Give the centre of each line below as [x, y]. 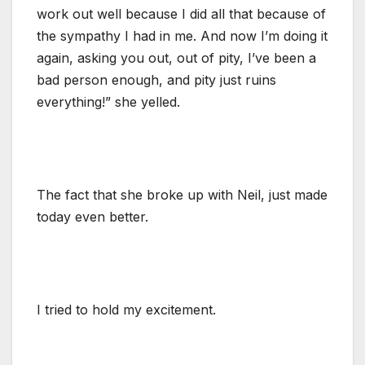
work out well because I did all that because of [181, 13]
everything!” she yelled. [108, 101]
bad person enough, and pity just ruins [156, 79]
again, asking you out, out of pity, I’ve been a [176, 57]
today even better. [92, 216]
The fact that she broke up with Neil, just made [182, 194]
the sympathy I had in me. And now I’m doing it [182, 35]
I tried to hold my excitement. [126, 309]
